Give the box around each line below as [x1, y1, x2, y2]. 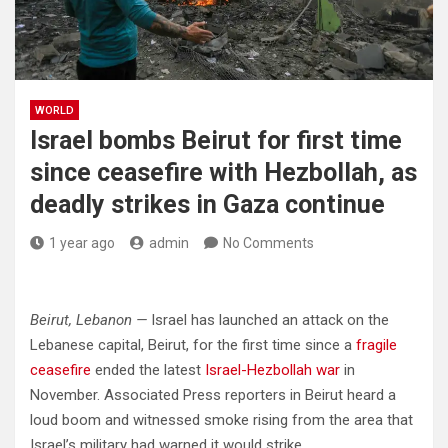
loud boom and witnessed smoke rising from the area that [30, 411, 413, 429]
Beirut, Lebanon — [30, 311, 147, 329]
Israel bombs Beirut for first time [30, 126, 402, 155]
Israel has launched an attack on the [147, 311, 389, 329]
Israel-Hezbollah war [205, 361, 340, 379]
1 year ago [49, 235, 115, 251]
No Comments [223, 235, 314, 251]
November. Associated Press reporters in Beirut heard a [30, 386, 396, 404]
